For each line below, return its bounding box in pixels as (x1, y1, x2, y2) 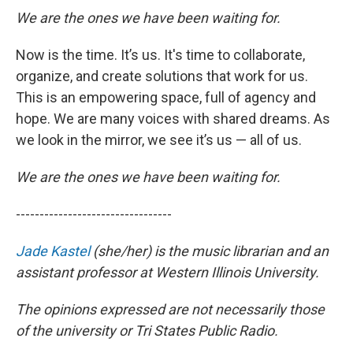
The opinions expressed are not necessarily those (16, 301, 325, 318)
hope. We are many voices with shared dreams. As (16, 110, 330, 127)
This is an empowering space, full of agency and (16, 89, 316, 106)
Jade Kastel (16, 243, 90, 259)
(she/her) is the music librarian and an (90, 243, 329, 259)
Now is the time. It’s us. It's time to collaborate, (16, 46, 305, 63)
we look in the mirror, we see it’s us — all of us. (16, 132, 302, 148)
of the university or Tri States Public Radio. (16, 322, 278, 339)
